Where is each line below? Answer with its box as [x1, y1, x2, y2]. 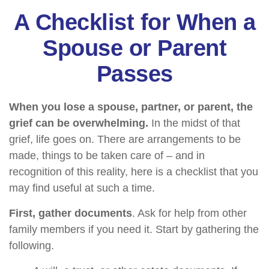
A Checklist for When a [13, 10, 256, 35]
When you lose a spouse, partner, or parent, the [9, 101, 253, 113]
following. [9, 240, 54, 252]
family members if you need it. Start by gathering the [9, 223, 259, 235]
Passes [96, 61, 173, 86]
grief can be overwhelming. [9, 117, 148, 129]
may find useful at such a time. [9, 182, 155, 194]
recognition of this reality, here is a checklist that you [9, 166, 258, 178]
